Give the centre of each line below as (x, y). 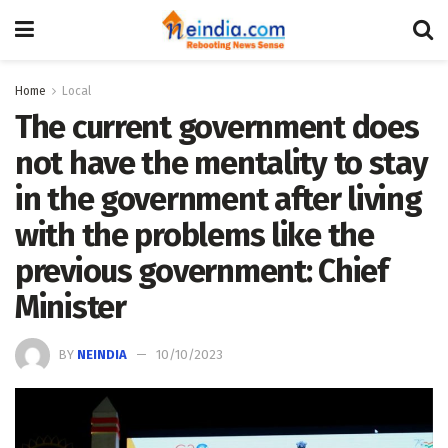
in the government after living (218, 199)
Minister (70, 307)
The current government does (217, 127)
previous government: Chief (201, 271)
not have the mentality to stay (221, 163)
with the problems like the (194, 235)
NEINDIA (102, 354)
